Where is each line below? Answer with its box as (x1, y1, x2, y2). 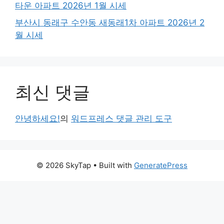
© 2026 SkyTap (36, 160, 91, 170)
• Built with (91, 160, 134, 170)
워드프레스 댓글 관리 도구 (71, 113, 172, 123)
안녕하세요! (15, 113, 60, 123)
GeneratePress (134, 160, 187, 170)
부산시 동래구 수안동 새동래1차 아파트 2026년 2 (15, 17, 204, 27)
